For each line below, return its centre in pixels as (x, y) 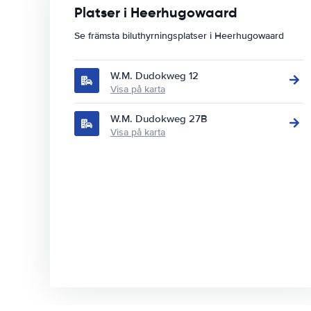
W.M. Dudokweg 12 (154, 76)
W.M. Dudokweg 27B (159, 119)
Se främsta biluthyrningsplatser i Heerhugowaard (179, 36)
